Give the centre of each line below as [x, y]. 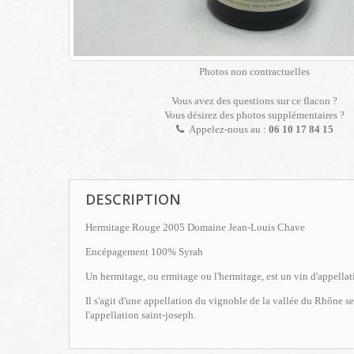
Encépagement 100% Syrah [144, 252]
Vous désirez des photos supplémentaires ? [254, 115]
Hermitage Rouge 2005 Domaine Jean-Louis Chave [195, 227]
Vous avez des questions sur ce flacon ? [254, 101]
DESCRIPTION [133, 199]
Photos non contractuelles [254, 72]
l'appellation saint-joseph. [141, 315]
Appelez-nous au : [226, 129]
